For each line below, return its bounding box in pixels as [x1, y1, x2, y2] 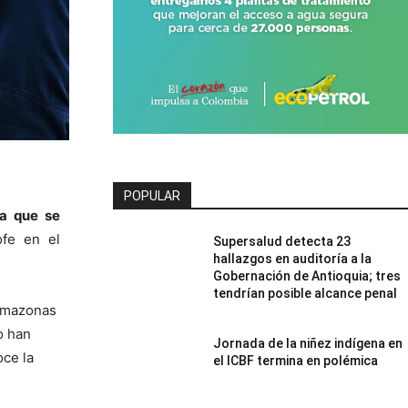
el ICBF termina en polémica [213, 352, 379, 368]
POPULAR [124, 188, 180, 203]
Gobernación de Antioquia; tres [213, 268, 402, 283]
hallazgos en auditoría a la [213, 250, 372, 266]
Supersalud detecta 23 [213, 233, 352, 249]
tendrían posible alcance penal [213, 285, 398, 301]
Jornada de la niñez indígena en [213, 335, 403, 351]
